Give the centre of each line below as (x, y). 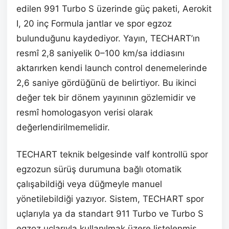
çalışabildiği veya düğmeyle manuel (89, 184)
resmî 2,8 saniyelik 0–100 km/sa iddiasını (100, 53)
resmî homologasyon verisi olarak (85, 112)
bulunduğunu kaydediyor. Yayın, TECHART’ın (108, 38)
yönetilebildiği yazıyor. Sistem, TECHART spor (110, 199)
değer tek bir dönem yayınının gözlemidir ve (106, 98)
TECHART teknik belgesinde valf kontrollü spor (112, 154)
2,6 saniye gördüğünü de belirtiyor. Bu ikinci (106, 83)
